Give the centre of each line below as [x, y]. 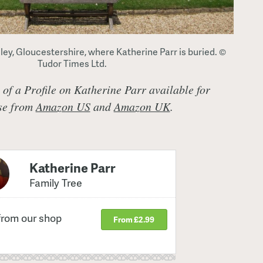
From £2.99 [134, 220]
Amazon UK [142, 107]
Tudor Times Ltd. [72, 64]
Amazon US [63, 107]
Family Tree [55, 182]
